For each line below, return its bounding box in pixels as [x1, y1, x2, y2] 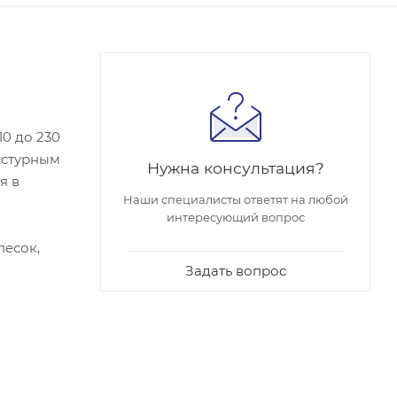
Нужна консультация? [146, 158, 324, 177]
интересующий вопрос [166, 209, 305, 224]
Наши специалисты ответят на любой [122, 191, 348, 206]
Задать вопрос [184, 261, 286, 279]
